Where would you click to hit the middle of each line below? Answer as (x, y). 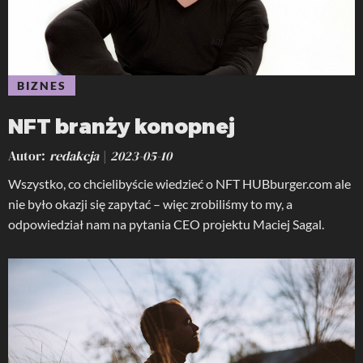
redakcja (74, 156)
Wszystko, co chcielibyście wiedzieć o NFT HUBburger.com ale (179, 184)
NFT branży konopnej (122, 126)
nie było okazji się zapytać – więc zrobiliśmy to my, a (150, 204)
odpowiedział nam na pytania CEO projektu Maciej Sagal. (166, 224)
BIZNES (42, 86)
